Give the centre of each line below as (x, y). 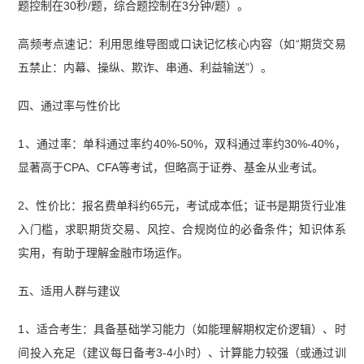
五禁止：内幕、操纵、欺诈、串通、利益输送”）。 (145, 68)
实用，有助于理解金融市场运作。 (104, 252)
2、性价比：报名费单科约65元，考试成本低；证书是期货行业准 (182, 205)
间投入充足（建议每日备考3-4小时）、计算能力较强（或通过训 (182, 352)
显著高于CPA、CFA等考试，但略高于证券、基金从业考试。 (171, 167)
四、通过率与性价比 (69, 106)
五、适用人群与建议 (69, 290)
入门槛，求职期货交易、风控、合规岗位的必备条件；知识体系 (182, 229)
